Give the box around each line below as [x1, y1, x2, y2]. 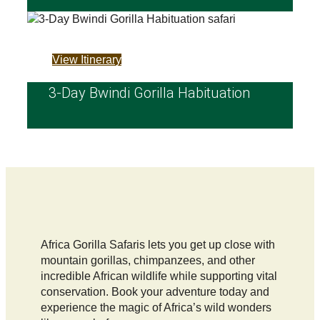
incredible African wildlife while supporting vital [40, 269, 277, 282]
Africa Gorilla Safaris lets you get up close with [40, 238, 275, 251]
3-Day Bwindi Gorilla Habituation [49, 84, 251, 101]
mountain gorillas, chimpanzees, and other [40, 254, 255, 266]
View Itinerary [52, 53, 122, 66]
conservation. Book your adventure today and [40, 285, 269, 298]
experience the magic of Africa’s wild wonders [40, 301, 271, 314]
